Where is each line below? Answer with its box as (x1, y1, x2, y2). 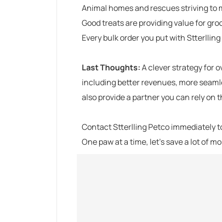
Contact (82, 121, 113, 132)
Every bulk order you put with (82, 32, 187, 43)
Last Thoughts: (82, 61, 140, 73)
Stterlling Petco (113, 121, 169, 132)
